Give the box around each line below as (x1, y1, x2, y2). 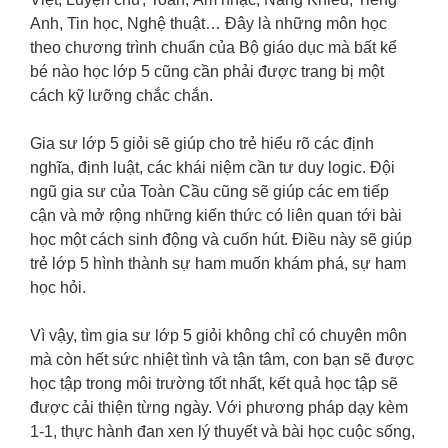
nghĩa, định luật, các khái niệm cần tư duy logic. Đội (30, 159, 395, 177)
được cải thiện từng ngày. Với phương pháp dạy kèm (30, 399, 408, 417)
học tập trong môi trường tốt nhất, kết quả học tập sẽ (30, 375, 398, 393)
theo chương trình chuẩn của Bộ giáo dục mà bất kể (30, 39, 397, 57)
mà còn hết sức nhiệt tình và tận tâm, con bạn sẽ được (30, 351, 414, 369)
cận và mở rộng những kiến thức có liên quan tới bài (30, 207, 402, 225)
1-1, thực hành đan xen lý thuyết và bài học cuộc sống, (30, 423, 415, 441)
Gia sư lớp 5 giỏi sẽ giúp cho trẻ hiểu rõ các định (30, 135, 374, 153)
